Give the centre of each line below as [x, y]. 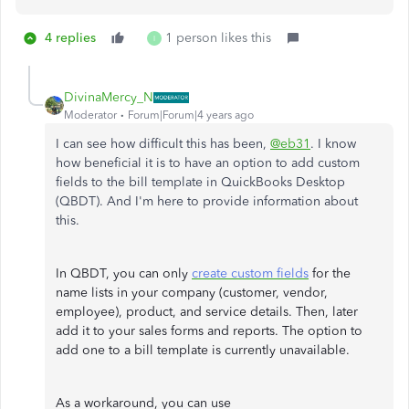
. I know [333, 144]
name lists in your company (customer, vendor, [192, 293]
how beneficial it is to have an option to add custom [208, 163]
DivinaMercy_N [109, 97]
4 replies [70, 38]
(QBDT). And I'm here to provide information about [207, 201]
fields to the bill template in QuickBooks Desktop [200, 182]
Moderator [90, 115]
